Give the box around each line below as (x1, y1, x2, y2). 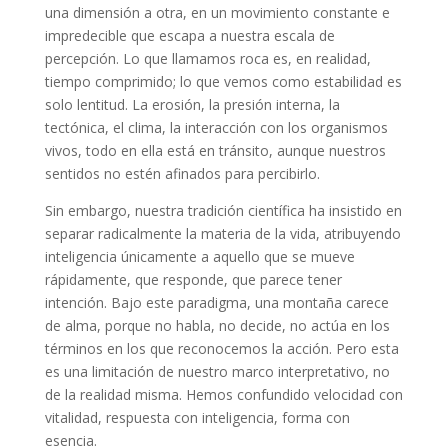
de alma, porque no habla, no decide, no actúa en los (44, 315, 390, 335)
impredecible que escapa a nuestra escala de (44, 25, 335, 45)
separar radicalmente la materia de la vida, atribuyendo (44, 223, 401, 243)
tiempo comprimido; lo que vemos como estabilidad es (44, 71, 402, 91)
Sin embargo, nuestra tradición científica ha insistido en (44, 200, 402, 220)
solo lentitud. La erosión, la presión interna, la (44, 94, 340, 114)
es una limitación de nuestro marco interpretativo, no (44, 361, 390, 381)
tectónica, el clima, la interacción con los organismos (44, 117, 388, 137)
